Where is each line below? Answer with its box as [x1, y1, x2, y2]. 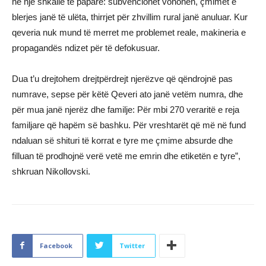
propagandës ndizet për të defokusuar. [12, 42, 160, 53]
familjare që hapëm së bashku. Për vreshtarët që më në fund [12, 119, 246, 130]
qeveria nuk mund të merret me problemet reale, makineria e [12, 27, 246, 37]
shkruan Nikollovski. [12, 166, 90, 176]
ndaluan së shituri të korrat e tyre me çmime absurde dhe [12, 135, 233, 145]
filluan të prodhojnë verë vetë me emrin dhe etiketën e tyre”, [12, 150, 240, 161]
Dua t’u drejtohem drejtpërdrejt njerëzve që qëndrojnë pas [12, 73, 233, 84]
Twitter [119, 240, 145, 250]
